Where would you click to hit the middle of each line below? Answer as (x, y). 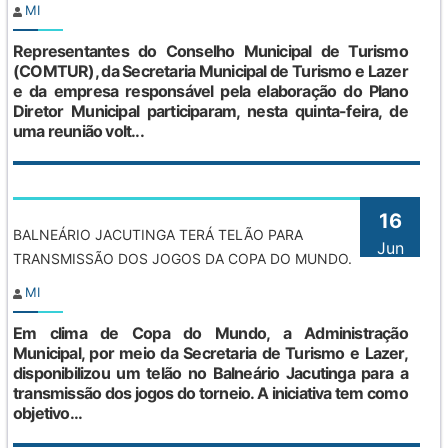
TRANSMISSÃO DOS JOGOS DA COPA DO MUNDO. (182, 259)
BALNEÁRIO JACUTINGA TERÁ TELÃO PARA (158, 235)
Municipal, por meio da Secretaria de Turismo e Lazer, (210, 353)
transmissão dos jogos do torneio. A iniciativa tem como (210, 393)
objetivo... (48, 413)
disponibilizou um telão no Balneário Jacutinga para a (210, 373)
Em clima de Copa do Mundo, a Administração (210, 333)
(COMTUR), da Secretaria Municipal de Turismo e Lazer (210, 71)
